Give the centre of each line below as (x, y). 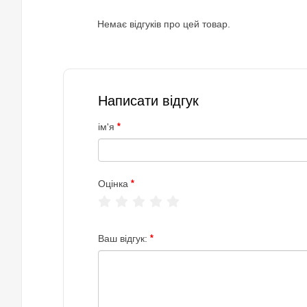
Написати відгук (148, 101)
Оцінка (113, 184)
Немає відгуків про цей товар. (164, 24)
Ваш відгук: (123, 238)
